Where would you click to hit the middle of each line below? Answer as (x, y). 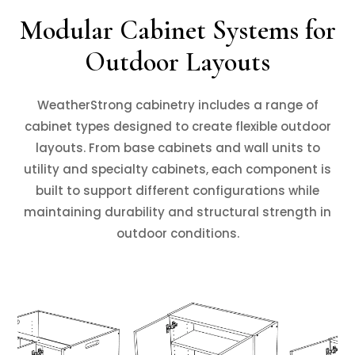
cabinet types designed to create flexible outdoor (177, 126)
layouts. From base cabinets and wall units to (177, 147)
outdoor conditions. (177, 233)
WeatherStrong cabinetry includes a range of (177, 105)
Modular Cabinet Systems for (177, 30)
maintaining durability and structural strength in (177, 212)
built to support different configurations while (177, 190)
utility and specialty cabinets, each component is (177, 169)
